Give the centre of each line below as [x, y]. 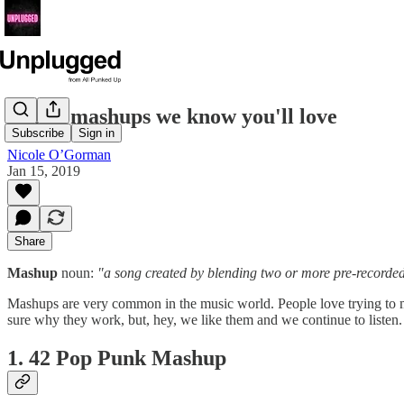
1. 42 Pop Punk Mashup [117, 358]
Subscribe [38, 133]
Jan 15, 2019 [44, 170]
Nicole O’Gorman [59, 154]
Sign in [96, 133]
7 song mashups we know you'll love [172, 116]
